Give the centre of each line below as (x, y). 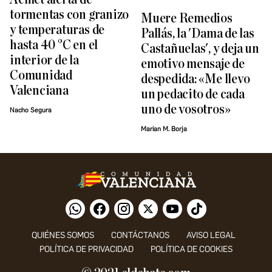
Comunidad (41, 76)
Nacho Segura (31, 110)
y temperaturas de (57, 30)
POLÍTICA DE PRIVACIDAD (87, 250)
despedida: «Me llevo (195, 80)
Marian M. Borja (164, 129)
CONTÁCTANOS (140, 236)
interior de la (44, 61)
